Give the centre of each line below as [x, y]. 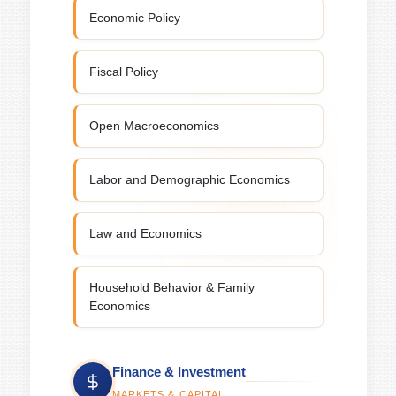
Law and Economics [145, 233]
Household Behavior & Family [171, 287]
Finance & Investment [179, 371]
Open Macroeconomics [154, 126]
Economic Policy [134, 18]
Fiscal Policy [123, 72]
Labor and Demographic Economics [189, 179]
